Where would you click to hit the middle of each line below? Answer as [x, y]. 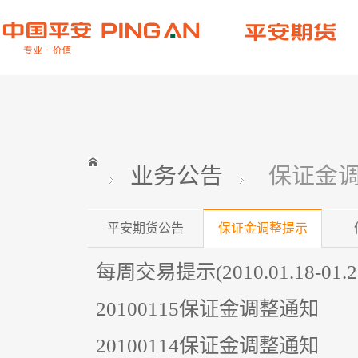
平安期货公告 [145, 228]
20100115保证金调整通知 [207, 308]
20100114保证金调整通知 [207, 345]
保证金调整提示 [263, 228]
